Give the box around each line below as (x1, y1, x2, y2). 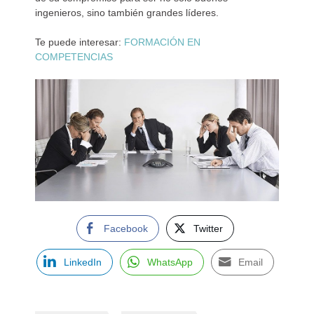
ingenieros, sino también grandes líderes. (35, 7, 219, 18)
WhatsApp (147, 257, 193, 268)
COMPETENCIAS (35, 51, 113, 62)
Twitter (193, 223, 223, 234)
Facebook (104, 223, 148, 234)
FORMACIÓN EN (124, 36, 200, 48)
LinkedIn (64, 257, 102, 268)
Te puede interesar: (35, 36, 124, 48)
